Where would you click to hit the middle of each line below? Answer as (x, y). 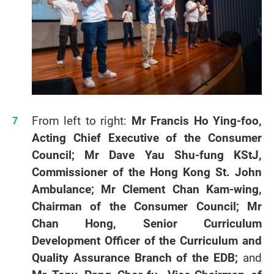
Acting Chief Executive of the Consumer (146, 137)
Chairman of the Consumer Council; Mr (146, 206)
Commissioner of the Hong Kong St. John (146, 172)
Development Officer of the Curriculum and (146, 240)
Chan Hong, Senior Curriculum (146, 223)
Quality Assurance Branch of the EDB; (137, 257)
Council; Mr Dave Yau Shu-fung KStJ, (146, 154)
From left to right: (81, 120)
